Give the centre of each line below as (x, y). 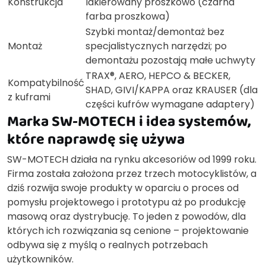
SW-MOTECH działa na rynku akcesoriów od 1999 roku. (132, 160)
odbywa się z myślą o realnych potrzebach (107, 245)
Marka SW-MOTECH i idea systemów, (129, 121)
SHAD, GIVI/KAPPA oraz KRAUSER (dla (172, 90)
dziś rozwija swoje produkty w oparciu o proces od (123, 188)
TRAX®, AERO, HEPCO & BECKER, (158, 76)
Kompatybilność (46, 83)
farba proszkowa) (128, 17)
